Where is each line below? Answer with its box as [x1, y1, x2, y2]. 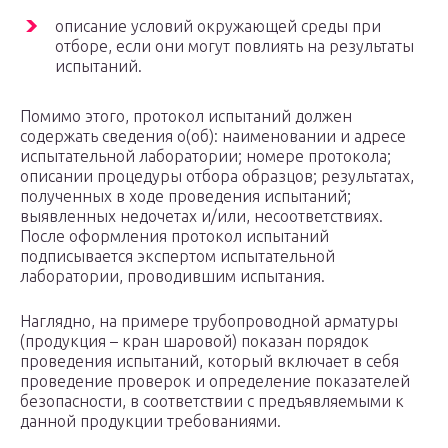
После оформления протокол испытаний [20, 227, 329, 246]
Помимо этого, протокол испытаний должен [20, 107, 352, 126]
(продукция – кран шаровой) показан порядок [20, 332, 369, 351]
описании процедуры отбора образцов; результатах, [20, 167, 414, 186]
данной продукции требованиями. [20, 412, 281, 431]
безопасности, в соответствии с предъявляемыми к [20, 392, 404, 411]
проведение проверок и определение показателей [20, 372, 410, 391]
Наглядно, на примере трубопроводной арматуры [20, 312, 398, 331]
